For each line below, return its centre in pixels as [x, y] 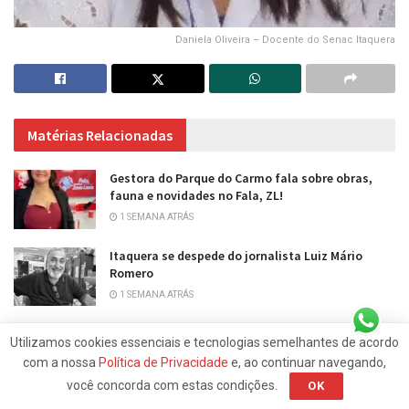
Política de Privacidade [163, 362]
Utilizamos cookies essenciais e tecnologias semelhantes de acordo [204, 342]
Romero [131, 273]
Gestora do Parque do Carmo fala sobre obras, [241, 178]
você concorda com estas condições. [173, 385]
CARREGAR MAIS [204, 355]
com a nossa [61, 362]
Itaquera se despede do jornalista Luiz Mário [236, 255]
